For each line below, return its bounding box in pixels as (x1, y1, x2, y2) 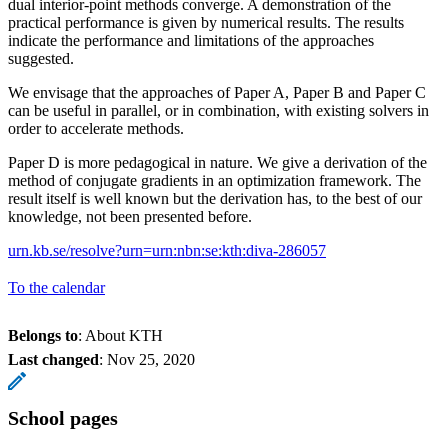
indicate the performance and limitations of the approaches (8, 31, 374, 49)
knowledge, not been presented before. (8, 207, 252, 225)
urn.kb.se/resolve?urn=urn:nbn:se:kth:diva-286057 (8, 241, 326, 259)
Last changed (8, 350, 99, 368)
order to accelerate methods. (8, 119, 184, 137)
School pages (8, 406, 118, 429)
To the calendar (8, 278, 105, 296)
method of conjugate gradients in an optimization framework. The (8, 171, 421, 189)
